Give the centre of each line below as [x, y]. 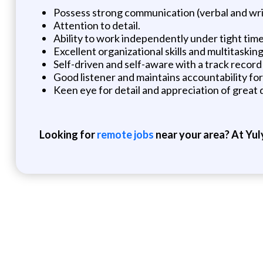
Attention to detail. [97, 25]
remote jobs [125, 134]
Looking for [68, 134]
